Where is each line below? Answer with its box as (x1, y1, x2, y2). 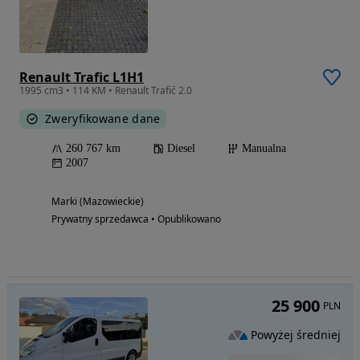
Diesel (167, 141, 195, 154)
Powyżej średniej (251, 326, 341, 342)
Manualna (242, 141, 286, 154)
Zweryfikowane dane (45, 110, 161, 126)
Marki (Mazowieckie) (51, 194, 144, 208)
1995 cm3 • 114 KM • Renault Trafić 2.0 (19, 83, 192, 97)
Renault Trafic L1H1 (19, 67, 144, 86)
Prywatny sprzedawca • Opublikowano (51, 211, 221, 226)
